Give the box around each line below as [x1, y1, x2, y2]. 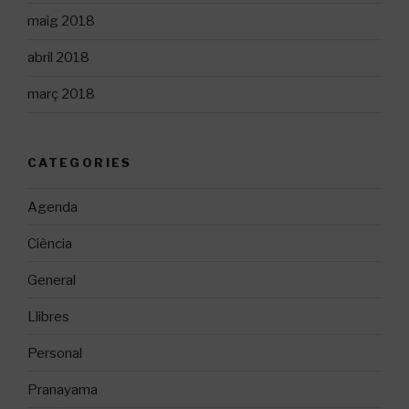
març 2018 [27, 86, 95, 103]
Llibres [27, 308, 69, 325]
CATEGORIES [27, 154, 132, 170]
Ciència [27, 235, 72, 252]
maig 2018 [27, 13, 95, 30]
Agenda [27, 198, 78, 215]
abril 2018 [27, 49, 89, 67]
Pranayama [27, 381, 98, 398]
